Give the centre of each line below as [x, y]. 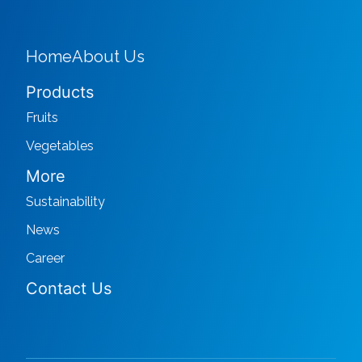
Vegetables [60, 146]
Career [45, 259]
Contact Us [69, 289]
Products [60, 93]
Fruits [42, 118]
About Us [108, 57]
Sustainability [65, 202]
